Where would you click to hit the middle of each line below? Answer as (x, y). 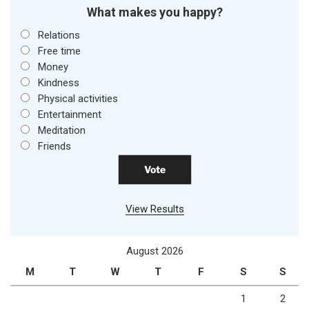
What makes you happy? (154, 12)
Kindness (58, 83)
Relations (59, 36)
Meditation (61, 131)
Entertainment (69, 115)
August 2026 (154, 251)
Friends (54, 147)
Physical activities (78, 99)
